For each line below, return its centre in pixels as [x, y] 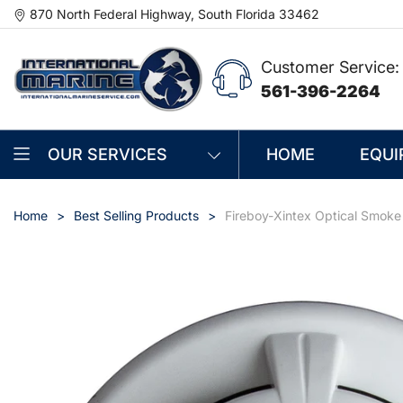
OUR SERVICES [107, 155]
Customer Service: [330, 67]
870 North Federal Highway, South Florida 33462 [175, 14]
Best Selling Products [136, 215]
